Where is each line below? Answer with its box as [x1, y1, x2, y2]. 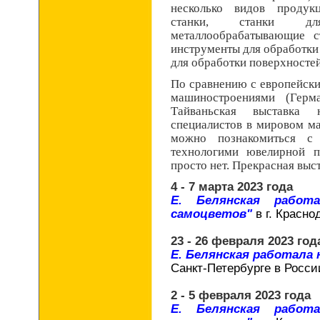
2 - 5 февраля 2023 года [171, 289, 311, 301]
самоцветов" [171, 207, 256, 220]
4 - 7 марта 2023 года [171, 180, 293, 193]
